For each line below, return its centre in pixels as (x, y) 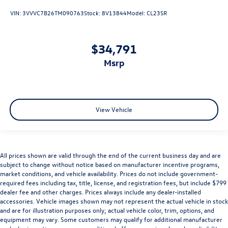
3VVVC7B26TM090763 (53, 13)
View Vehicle (114, 109)
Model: (137, 13)
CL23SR (157, 13)
